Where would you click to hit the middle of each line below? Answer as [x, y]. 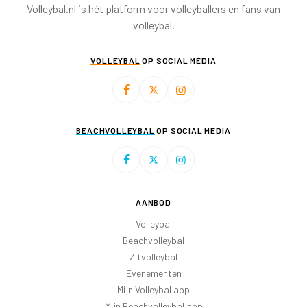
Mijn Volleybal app [153, 290]
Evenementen [153, 273]
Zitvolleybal [153, 257]
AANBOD [153, 202]
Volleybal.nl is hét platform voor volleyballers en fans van [153, 9]
